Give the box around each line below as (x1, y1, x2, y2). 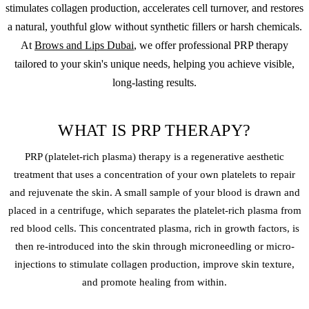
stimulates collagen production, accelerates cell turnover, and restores (6, 1, 303, 14)
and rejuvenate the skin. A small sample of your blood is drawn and (9, 186, 300, 198)
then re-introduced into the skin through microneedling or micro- (14, 240, 295, 252)
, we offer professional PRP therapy (134, 39, 288, 51)
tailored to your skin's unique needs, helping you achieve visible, (14, 57, 295, 70)
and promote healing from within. (82, 276, 227, 288)
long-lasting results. (112, 76, 197, 88)
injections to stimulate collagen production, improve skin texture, (14, 258, 295, 270)
